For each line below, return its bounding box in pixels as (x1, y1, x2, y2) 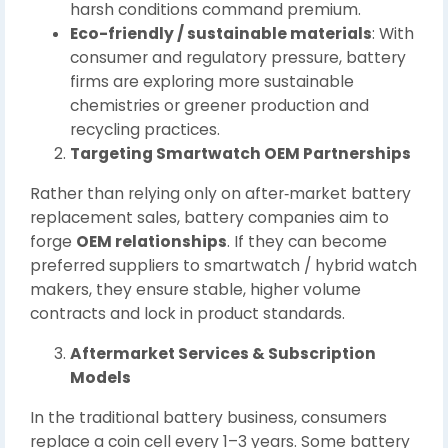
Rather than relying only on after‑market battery (30, 182, 411, 204)
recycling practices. (70, 118, 220, 140)
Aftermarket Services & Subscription (70, 342, 376, 364)
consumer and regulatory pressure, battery (70, 46, 406, 68)
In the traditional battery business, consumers (30, 406, 387, 428)
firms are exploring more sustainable (70, 70, 354, 92)
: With (372, 22, 414, 44)
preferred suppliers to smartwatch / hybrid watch (30, 254, 417, 276)
